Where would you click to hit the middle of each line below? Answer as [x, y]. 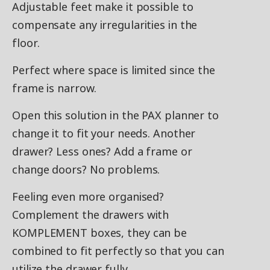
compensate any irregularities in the [105, 25]
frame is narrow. [54, 88]
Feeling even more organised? [88, 196]
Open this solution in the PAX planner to [115, 115]
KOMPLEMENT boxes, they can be [100, 233]
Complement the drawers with [91, 215]
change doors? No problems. [86, 169]
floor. [26, 43]
